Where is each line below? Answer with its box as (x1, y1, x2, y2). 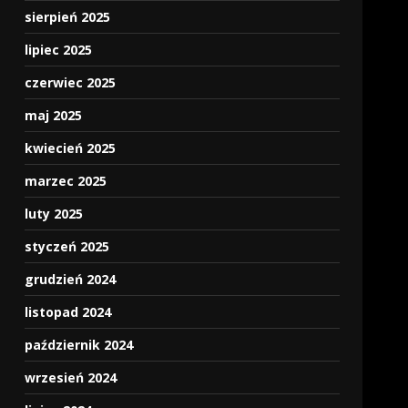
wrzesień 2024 (25, 369, 117, 386)
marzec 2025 (25, 172, 107, 189)
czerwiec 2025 (25, 74, 117, 91)
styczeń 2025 (25, 238, 110, 255)
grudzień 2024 (25, 270, 117, 288)
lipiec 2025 (25, 41, 93, 58)
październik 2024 (25, 336, 134, 353)
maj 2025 (25, 107, 83, 124)
